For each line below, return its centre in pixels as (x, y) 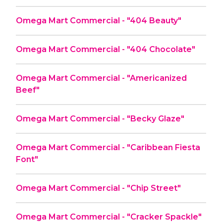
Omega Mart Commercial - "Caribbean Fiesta (108, 147)
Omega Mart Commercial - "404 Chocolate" (106, 49)
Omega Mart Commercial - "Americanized (101, 78)
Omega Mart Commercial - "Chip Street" (98, 188)
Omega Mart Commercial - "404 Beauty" (99, 20)
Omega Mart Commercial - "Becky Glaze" (100, 118)
